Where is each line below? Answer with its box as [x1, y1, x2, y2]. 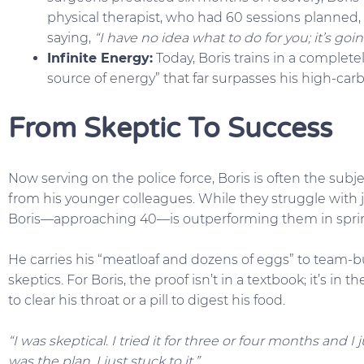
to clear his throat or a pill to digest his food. [8, 292, 285, 309]
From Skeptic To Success [8, 111, 332, 145]
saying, [47, 29, 94, 45]
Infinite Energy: [47, 50, 153, 66]
